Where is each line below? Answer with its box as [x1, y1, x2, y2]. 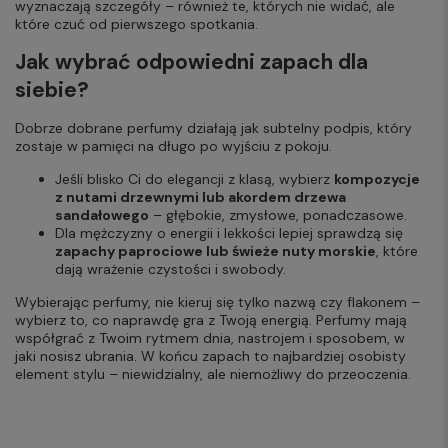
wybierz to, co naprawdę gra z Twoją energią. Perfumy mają [15, 311, 407, 330]
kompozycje [334, 170, 420, 189]
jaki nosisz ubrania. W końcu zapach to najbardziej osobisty [15, 347, 406, 366]
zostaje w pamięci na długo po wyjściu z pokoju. [15, 137, 332, 156]
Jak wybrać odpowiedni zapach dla [15, 48, 368, 77]
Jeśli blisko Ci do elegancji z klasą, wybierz [55, 170, 334, 189]
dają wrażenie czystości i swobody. [55, 260, 286, 279]
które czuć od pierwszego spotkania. [15, 15, 258, 34]
